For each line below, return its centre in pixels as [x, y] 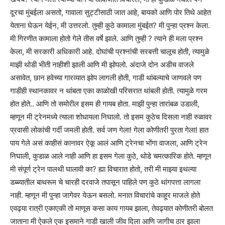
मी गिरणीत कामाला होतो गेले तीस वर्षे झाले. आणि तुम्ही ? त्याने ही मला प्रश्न [106, 38]
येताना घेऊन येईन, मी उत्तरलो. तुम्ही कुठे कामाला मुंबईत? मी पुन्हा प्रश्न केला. [110, 25]
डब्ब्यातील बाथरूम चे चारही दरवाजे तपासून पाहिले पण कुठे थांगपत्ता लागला [105, 182]
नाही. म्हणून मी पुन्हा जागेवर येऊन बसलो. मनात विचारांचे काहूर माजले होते [105, 195]
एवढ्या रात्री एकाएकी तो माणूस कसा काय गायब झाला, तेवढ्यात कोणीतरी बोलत [111, 208]
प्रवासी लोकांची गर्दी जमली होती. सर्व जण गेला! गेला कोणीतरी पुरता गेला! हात [109, 130]
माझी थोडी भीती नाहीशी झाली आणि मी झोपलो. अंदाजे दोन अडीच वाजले [102, 64]
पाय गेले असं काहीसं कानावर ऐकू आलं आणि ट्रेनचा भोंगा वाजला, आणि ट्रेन [109, 143]
